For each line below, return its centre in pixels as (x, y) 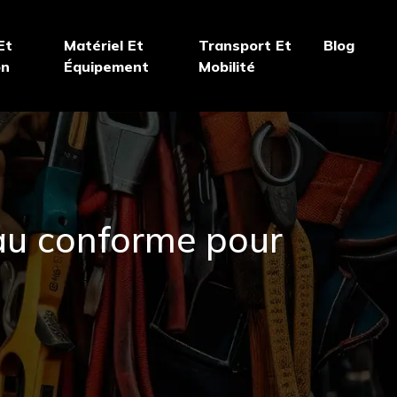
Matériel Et (103, 45)
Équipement (106, 66)
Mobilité (227, 66)
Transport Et (245, 45)
